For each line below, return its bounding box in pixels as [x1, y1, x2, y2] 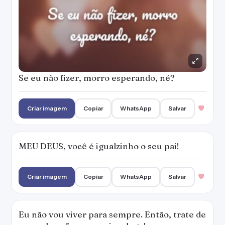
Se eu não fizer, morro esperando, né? [19, 72, 175, 83]
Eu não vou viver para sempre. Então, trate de [19, 209, 206, 219]
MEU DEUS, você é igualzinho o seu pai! [19, 141, 179, 151]
